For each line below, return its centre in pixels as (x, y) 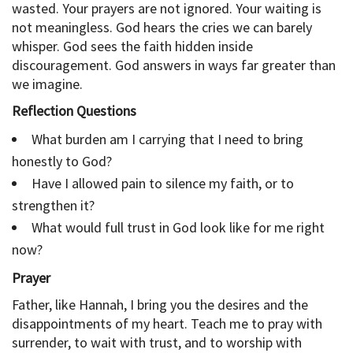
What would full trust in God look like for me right (178, 227)
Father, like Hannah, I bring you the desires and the (160, 304)
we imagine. (47, 84)
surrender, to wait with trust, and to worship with (157, 342)
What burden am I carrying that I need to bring (167, 139)
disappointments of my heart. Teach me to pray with (167, 323)
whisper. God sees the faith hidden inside (132, 46)
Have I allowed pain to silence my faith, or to (163, 183)
